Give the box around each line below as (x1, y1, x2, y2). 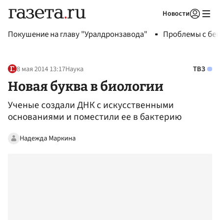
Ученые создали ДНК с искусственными (8, 98, 174, 112)
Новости (163, 8, 190, 19)
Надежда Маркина (20, 133, 76, 143)
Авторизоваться (132, 22, 178, 30)
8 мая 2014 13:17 (17, 64, 65, 75)
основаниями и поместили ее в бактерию (8, 110, 182, 124)
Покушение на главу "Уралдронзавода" (8, 28, 147, 40)
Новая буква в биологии (8, 78, 164, 94)
